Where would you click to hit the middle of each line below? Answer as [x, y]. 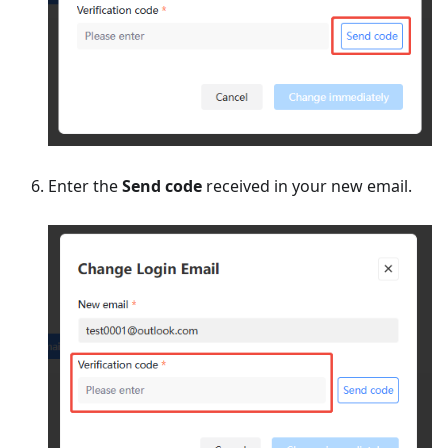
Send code [162, 186]
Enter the [85, 186]
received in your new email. [307, 186]
